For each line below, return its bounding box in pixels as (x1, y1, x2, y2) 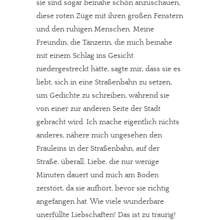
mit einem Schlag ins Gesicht (36, 52, 134, 60)
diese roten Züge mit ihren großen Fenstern (36, 12, 183, 20)
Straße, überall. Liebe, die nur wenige (36, 158, 159, 166)
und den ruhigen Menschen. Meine (36, 25, 154, 33)
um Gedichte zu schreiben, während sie (36, 91, 169, 100)
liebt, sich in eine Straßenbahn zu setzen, (36, 78, 172, 86)
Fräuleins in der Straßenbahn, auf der (36, 144, 160, 153)
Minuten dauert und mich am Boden (36, 171, 159, 179)
